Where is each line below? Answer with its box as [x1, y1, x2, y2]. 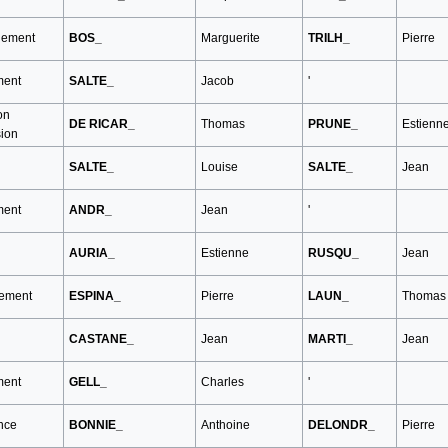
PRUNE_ [307, 116, 358, 131]
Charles [200, 374, 244, 389]
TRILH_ [307, 30, 350, 45]
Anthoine [200, 417, 250, 432]
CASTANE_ [68, 331, 134, 346]
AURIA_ [68, 245, 115, 260]
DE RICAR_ [68, 116, 135, 131]
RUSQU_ [307, 245, 359, 260]
